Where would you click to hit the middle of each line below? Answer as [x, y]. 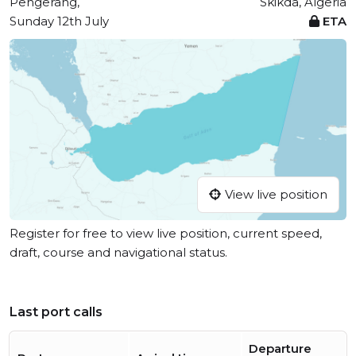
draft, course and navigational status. [118, 253]
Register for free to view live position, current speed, [166, 234]
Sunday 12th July [59, 21]
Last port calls [56, 312]
